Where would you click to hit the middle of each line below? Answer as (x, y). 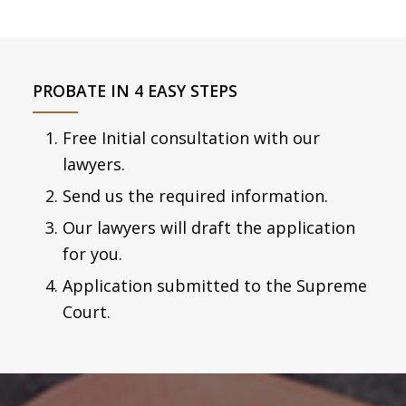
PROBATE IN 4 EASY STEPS (135, 90)
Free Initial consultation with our (191, 137)
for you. (92, 253)
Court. (86, 311)
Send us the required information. (195, 195)
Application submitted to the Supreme (214, 285)
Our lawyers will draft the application (208, 227)
